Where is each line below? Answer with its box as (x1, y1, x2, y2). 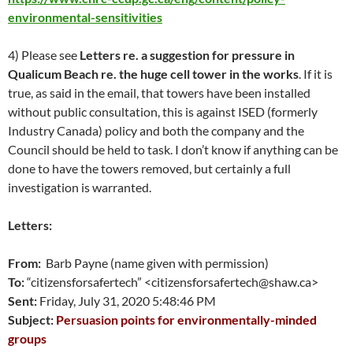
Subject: (8, 312, 56, 327)
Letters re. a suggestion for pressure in (80, 47, 295, 62)
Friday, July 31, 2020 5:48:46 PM (37, 293, 216, 308)
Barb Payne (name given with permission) (41, 255, 269, 270)
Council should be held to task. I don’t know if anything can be (8, 142, 338, 157)
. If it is (299, 66, 333, 81)
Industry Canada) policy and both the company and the (8, 123, 304, 138)
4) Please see (8, 47, 80, 62)
